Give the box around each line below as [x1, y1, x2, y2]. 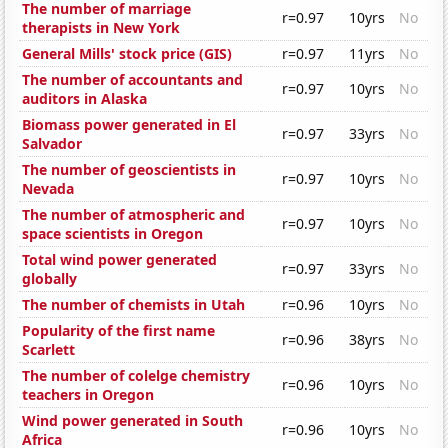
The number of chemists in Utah [22, 295, 246, 315]
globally [22, 269, 78, 289]
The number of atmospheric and [22, 205, 246, 225]
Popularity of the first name [22, 321, 216, 341]
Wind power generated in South [22, 411, 244, 431]
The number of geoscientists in [22, 160, 237, 180]
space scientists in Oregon [22, 224, 204, 244]
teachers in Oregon [22, 385, 155, 405]
